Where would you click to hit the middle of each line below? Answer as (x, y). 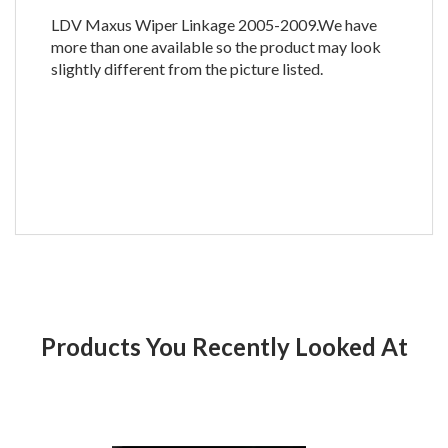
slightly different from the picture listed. (191, 68)
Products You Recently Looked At (231, 346)
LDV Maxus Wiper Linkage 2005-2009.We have (214, 24)
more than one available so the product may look (216, 46)
